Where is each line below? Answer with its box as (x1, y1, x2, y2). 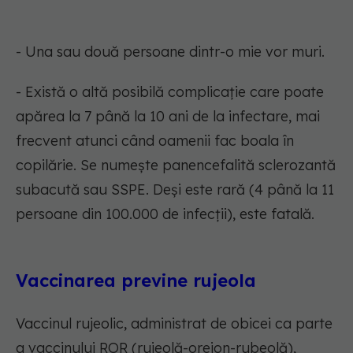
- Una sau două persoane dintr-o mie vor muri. (16, 43, 325, 61)
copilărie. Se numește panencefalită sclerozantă (16, 156, 336, 175)
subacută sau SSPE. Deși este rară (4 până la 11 (16, 180, 334, 199)
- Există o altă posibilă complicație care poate (16, 83, 324, 102)
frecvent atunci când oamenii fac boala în (16, 132, 294, 150)
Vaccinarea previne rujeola (16, 269, 256, 292)
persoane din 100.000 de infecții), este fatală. (16, 205, 314, 224)
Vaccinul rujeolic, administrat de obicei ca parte (16, 314, 333, 333)
